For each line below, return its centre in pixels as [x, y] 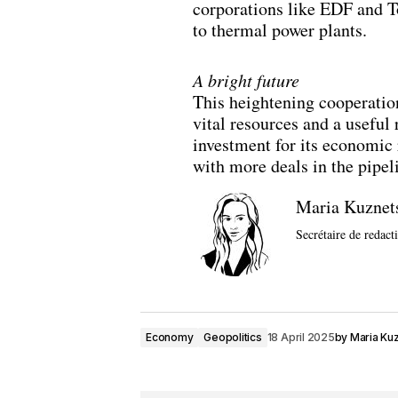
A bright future [246, 80]
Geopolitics [233, 337]
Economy [170, 337]
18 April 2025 [301, 337]
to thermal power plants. [280, 30]
